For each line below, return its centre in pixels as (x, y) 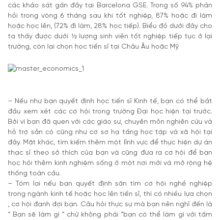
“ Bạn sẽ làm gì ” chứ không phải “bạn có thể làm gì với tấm (110, 215)
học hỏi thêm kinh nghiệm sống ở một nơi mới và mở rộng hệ (110, 163)
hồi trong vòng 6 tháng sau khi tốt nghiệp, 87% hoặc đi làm (110, 16)
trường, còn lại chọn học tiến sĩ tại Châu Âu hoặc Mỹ (93, 47)
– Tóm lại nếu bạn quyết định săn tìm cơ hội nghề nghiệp (110, 184)
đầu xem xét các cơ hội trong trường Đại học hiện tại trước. (110, 112)
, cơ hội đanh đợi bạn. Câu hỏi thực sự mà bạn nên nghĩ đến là (110, 205)
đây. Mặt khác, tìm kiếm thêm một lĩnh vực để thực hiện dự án (110, 143)
